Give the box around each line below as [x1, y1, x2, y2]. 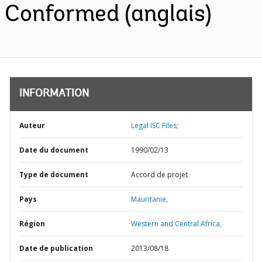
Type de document [19, 170, 88, 180]
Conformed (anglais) [5, 4, 212, 27]
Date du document [19, 145, 88, 155]
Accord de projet [131, 170, 188, 180]
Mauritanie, [131, 194, 168, 204]
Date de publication [19, 243, 93, 253]
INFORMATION [19, 89, 89, 99]
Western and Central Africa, [131, 219, 222, 229]
